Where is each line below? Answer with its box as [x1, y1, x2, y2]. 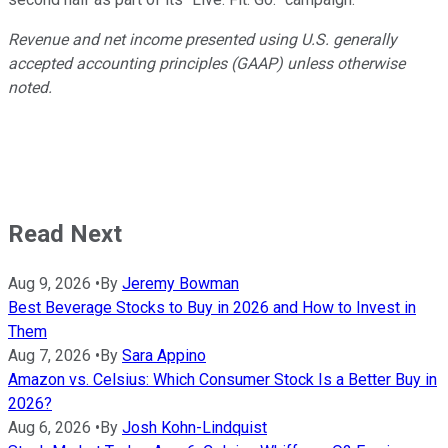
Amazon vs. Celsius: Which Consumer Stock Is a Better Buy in [8, 369, 437, 389]
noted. [8, 78, 52, 98]
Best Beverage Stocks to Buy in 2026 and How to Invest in [8, 297, 416, 317]
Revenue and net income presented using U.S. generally [8, 30, 397, 50]
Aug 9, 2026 [8, 273, 91, 293]
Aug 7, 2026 [8, 345, 91, 365]
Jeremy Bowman [122, 273, 239, 293]
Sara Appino [122, 345, 206, 365]
